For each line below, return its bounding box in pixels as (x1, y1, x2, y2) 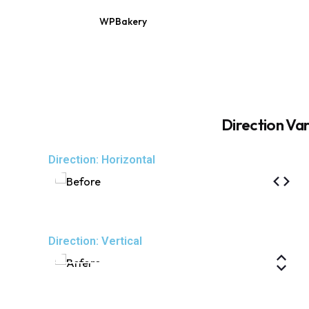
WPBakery (99, 15, 147, 28)
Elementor (163, 15, 210, 28)
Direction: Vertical (48, 235, 143, 248)
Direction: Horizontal (48, 153, 156, 167)
